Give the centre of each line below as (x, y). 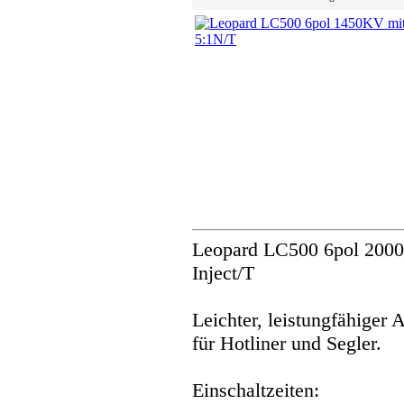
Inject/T (223, 273)
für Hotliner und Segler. (287, 344)
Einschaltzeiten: (256, 390)
